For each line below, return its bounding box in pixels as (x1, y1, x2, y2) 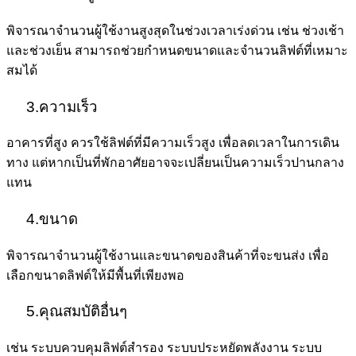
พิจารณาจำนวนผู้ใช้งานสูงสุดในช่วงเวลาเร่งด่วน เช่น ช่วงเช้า (6, 23, 344, 37)
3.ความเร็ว (6, 98, 98, 115)
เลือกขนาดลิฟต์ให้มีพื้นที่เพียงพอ (6, 268, 184, 282)
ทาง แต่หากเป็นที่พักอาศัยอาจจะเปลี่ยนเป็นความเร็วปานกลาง (6, 156, 344, 170)
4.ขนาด (6, 210, 78, 227)
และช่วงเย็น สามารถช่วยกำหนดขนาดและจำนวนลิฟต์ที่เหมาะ (6, 43, 348, 57)
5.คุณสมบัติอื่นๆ (6, 303, 127, 320)
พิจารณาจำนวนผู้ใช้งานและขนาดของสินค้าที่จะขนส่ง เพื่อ (6, 248, 329, 262)
